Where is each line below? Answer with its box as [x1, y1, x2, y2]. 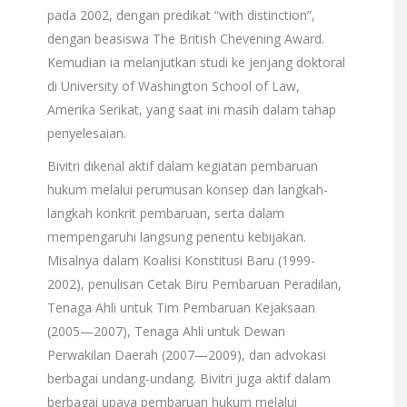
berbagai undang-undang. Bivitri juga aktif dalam [46, 370, 331, 387]
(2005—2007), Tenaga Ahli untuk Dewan [46, 323, 285, 340]
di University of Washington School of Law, [46, 77, 300, 94]
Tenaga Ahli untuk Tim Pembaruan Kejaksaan [46, 299, 315, 316]
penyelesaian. [46, 124, 126, 142]
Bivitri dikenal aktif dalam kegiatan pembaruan [46, 157, 318, 174]
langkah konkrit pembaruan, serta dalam [46, 204, 284, 222]
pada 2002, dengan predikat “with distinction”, [46, 6, 315, 24]
